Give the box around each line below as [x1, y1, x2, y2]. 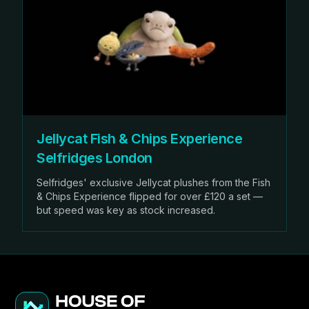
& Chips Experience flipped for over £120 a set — [37, 190, 263, 202]
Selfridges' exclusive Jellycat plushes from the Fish [37, 176, 270, 188]
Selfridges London [37, 149, 152, 166]
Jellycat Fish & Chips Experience [37, 130, 242, 147]
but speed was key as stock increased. [37, 203, 215, 216]
